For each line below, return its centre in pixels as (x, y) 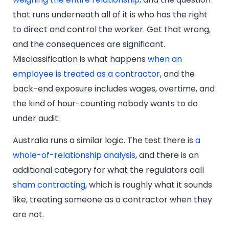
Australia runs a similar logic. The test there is (104, 141)
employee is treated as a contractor (86, 74)
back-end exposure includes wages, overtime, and (114, 88)
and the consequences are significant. (89, 44)
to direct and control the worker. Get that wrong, (112, 29)
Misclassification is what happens (80, 59)
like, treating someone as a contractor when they (112, 200)
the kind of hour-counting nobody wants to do (105, 103)
